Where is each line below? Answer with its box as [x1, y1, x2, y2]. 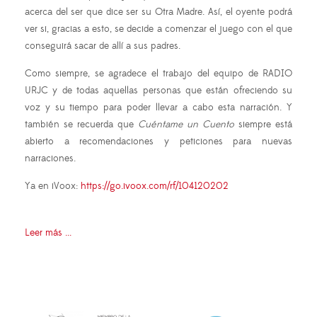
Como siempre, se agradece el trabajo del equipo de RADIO [25, 67, 292, 81]
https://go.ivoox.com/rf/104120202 [81, 180, 229, 193]
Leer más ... [25, 226, 71, 240]
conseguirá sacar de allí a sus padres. [25, 40, 180, 53]
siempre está [234, 118, 292, 132]
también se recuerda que [25, 118, 138, 132]
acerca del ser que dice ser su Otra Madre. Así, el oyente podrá [25, 6, 292, 19]
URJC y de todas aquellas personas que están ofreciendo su [25, 84, 292, 98]
